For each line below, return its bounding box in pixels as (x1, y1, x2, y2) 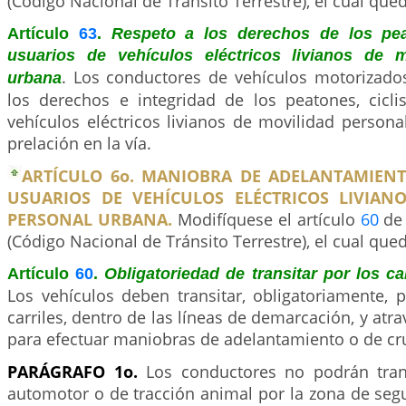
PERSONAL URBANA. (7, 208, 172, 230)
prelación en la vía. (7, 132, 151, 154)
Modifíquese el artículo (171, 208, 361, 230)
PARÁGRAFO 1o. (7, 361, 146, 382)
